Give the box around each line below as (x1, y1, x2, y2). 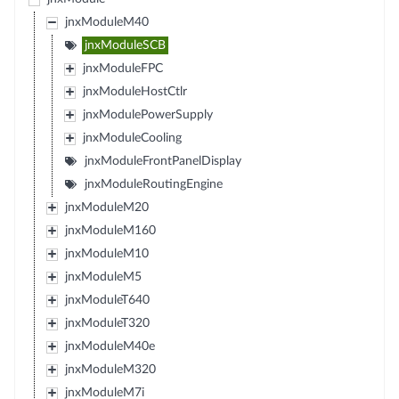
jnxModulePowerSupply (82, 109, 213, 121)
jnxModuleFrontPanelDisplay (84, 155, 241, 167)
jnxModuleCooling (82, 132, 182, 144)
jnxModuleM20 (64, 201, 149, 214)
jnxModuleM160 (64, 224, 156, 237)
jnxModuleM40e (64, 340, 155, 353)
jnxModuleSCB (84, 39, 166, 52)
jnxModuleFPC (82, 62, 163, 75)
